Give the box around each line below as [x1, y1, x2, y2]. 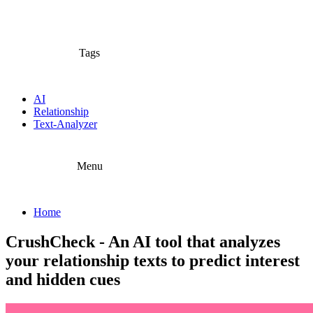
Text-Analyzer [34, 118, 97, 130]
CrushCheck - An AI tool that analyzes [6, 232, 280, 251]
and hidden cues [6, 270, 120, 289]
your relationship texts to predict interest [6, 251, 300, 270]
